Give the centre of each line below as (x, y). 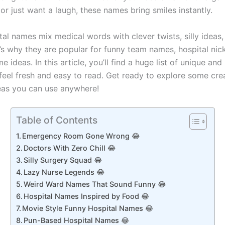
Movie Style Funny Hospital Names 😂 (88, 208)
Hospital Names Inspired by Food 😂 (87, 196)
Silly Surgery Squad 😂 (63, 160)
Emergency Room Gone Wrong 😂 (81, 136)
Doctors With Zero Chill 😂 (70, 148)
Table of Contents (57, 120)
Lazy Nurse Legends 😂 (64, 172)
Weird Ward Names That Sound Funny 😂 (95, 184)
